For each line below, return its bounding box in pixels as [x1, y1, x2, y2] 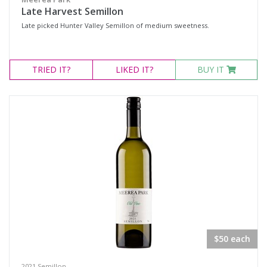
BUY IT [197, 64, 226, 75]
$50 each [214, 233, 250, 244]
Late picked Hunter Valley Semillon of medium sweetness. [21, 21, 209, 30]
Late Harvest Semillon [21, 5, 123, 18]
